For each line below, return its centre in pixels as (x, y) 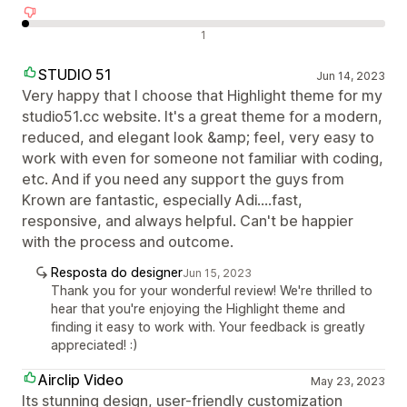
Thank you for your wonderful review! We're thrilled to (212, 290)
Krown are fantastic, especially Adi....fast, (162, 200)
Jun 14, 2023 (350, 76)
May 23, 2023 (347, 381)
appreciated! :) (94, 345)
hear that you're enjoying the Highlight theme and (198, 308)
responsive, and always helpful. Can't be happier (188, 221)
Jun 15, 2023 (217, 273)
